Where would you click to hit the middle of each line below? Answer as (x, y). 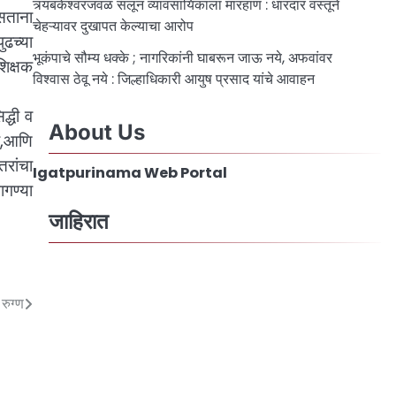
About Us (96, 132)
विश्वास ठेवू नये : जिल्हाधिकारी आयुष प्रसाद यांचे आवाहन (175, 79)
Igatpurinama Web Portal (129, 173)
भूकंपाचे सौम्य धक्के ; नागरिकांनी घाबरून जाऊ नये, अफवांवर (182, 58)
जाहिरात (78, 221)
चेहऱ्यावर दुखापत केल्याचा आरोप (113, 26)
